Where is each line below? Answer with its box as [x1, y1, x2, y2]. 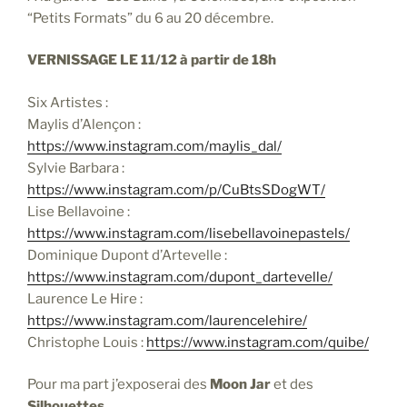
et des [271, 376, 313, 393]
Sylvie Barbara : [27, 159, 124, 176]
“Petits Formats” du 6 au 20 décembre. [27, 9, 273, 26]
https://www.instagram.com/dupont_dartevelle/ [27, 268, 333, 285]
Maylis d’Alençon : [27, 115, 141, 133]
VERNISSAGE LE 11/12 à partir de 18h [27, 52, 276, 69]
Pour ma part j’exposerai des [27, 376, 210, 393]
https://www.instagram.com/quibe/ [146, 333, 369, 351]
